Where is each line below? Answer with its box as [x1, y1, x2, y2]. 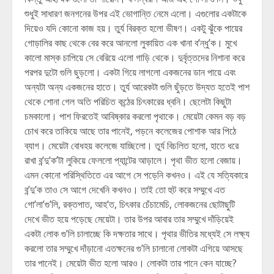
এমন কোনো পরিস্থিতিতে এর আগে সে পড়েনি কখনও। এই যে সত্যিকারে [24, 168, 248, 182]
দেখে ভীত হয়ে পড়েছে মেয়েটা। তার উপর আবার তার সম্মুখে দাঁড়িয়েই [24, 212, 234, 226]
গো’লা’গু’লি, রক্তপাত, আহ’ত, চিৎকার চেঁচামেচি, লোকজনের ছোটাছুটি [24, 198, 235, 211]
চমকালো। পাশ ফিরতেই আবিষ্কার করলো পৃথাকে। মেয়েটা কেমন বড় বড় [24, 109, 246, 123]
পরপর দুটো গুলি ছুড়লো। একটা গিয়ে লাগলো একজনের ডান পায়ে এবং [24, 65, 236, 79]
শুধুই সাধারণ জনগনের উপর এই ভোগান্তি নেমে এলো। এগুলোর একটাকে [24, 7, 246, 20]
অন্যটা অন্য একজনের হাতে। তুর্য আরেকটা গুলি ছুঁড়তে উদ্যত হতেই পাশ [24, 80, 250, 94]
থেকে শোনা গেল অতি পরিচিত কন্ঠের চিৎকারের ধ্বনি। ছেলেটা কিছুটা [24, 95, 231, 108]
